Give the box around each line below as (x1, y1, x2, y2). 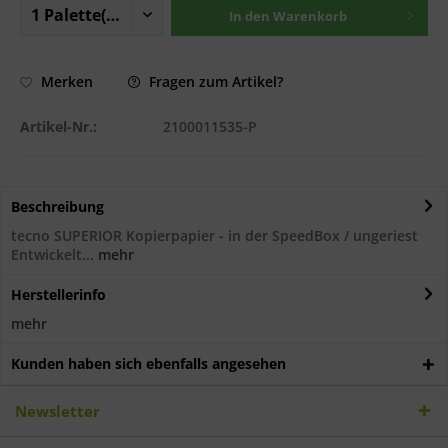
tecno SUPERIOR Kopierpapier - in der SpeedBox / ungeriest (11, 225, 418, 245)
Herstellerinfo (11, 284, 106, 304)
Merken (41, 72, 93, 92)
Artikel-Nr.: (20, 116, 97, 136)
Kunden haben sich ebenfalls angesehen (11, 353, 286, 373)
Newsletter (15, 400, 100, 421)
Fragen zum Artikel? (145, 71, 283, 91)
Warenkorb (272, 6, 347, 25)
